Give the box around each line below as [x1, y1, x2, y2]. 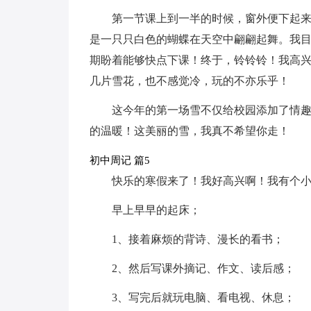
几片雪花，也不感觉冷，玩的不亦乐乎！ [89, 75, 289, 87]
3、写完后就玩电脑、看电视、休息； [111, 292, 295, 303]
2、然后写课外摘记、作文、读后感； [111, 262, 295, 274]
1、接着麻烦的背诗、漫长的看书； [111, 233, 284, 245]
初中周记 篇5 [89, 155, 150, 166]
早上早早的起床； [111, 204, 201, 216]
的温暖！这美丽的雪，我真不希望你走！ [89, 125, 289, 137]
